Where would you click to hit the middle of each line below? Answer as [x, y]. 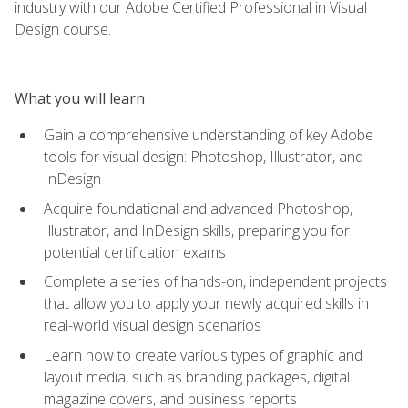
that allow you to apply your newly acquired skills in [206, 304]
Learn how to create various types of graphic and [203, 355]
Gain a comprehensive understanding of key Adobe [209, 134]
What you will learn [80, 98]
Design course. [63, 29]
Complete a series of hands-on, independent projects [215, 282]
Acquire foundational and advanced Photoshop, [198, 208]
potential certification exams [135, 252]
